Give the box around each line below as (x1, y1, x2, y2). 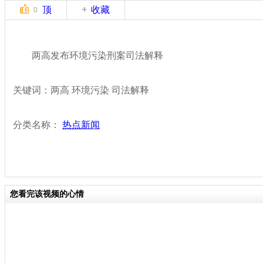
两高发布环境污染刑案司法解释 (13, 50, 163, 60)
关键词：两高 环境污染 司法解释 (13, 85, 149, 95)
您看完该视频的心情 (10, 189, 84, 198)
